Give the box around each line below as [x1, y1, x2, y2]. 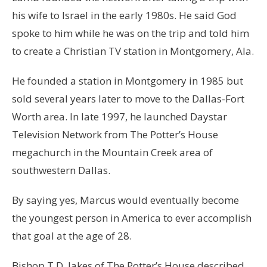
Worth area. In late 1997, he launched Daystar [12, 109, 227, 123]
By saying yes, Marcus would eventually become [12, 193, 239, 207]
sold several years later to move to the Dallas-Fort [12, 91, 244, 105]
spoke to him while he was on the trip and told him [12, 26, 249, 40]
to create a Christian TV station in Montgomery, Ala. [12, 44, 254, 58]
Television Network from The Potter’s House [12, 127, 218, 141]
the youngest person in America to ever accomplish [12, 210, 252, 225]
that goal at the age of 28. [12, 228, 132, 243]
